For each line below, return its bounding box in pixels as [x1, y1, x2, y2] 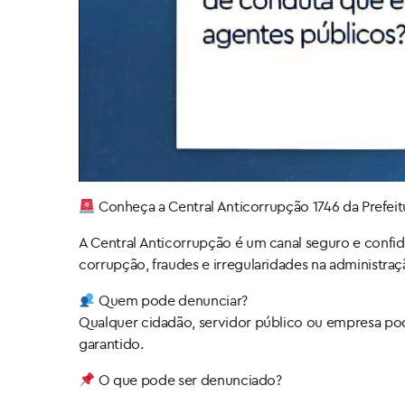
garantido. [79, 334, 144, 353]
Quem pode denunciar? [95, 291, 248, 310]
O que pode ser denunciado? [95, 371, 282, 390]
